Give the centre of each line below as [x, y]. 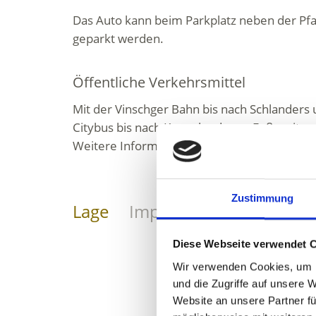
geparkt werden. [119, 38]
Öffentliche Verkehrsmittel [159, 82]
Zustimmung [262, 198]
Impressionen [183, 211]
